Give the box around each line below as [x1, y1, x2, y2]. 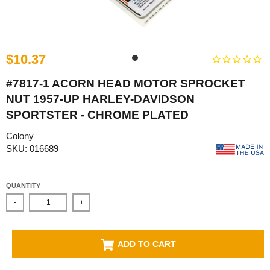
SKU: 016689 [6, 143, 58, 154]
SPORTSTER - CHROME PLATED [6, 108, 189, 121]
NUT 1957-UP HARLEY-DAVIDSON [6, 92, 195, 105]
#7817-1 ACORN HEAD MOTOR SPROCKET [6, 77, 245, 90]
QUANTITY [6, 182, 40, 190]
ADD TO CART [117, 239, 176, 250]
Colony [6, 130, 34, 141]
